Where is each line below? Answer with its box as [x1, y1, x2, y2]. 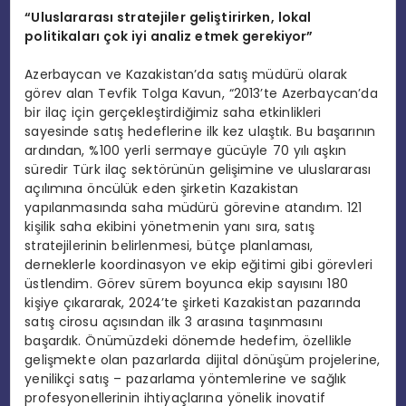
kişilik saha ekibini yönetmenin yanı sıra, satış [24, 217, 314, 237]
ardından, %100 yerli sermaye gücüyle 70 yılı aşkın [24, 141, 346, 160]
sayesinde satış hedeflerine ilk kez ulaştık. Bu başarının [24, 122, 376, 141]
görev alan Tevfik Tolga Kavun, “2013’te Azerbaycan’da [24, 84, 378, 103]
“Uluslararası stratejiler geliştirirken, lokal [24, 8, 312, 27]
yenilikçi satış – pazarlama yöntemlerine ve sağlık [24, 370, 347, 389]
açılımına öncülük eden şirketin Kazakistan [24, 179, 299, 198]
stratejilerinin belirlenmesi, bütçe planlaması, [24, 237, 314, 256]
